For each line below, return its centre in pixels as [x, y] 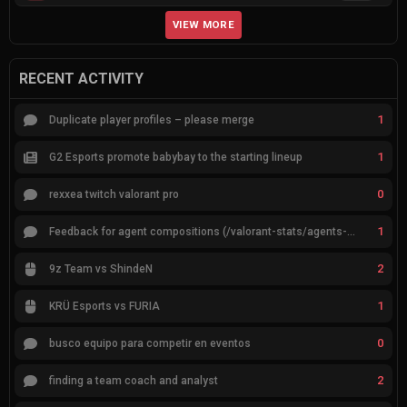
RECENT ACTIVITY [81, 79]
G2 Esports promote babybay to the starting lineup [175, 158]
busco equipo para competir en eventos [149, 344]
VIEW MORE [203, 25]
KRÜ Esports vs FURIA [104, 307]
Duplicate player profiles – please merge [151, 120]
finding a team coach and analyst [133, 381]
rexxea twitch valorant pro [114, 195]
